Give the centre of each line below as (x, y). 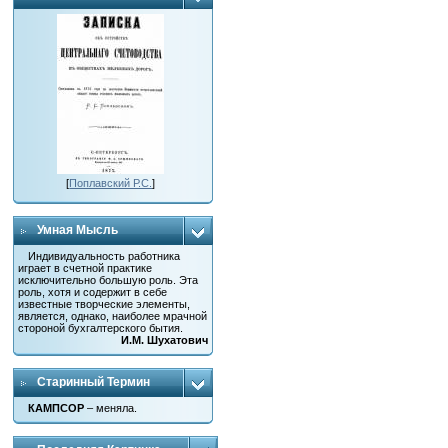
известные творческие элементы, (104, 304)
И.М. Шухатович (165, 340)
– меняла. (111, 408)
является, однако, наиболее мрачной (113, 316)
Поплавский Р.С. (111, 183)
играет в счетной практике (85, 268)
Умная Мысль (78, 230)
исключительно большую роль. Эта (108, 280)
